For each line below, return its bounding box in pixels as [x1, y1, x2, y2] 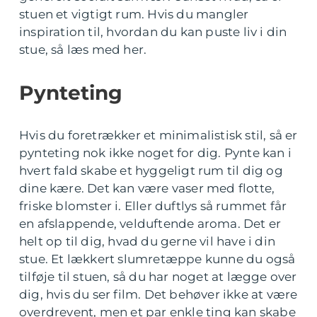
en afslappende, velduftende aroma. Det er [19, 217, 282, 231]
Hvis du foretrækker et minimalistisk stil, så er [19, 128, 298, 142]
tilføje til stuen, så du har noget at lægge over [19, 270, 297, 284]
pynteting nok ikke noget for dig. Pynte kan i [19, 146, 292, 160]
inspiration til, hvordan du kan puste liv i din [19, 25, 287, 39]
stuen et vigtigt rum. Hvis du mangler [19, 7, 249, 21]
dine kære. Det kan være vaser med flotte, [19, 181, 275, 195]
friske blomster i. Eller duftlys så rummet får [19, 199, 287, 213]
